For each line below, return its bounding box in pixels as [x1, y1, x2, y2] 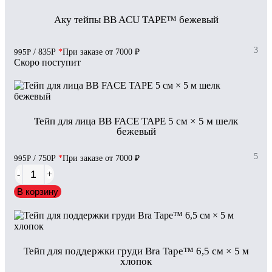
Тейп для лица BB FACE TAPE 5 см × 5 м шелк [34, 115, 238, 127]
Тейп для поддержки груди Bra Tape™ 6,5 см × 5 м [23, 245, 249, 257]
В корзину [17, 186, 58, 197]
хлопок [120, 256, 152, 268]
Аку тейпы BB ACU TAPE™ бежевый [53, 14, 219, 26]
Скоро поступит [14, 57, 81, 68]
